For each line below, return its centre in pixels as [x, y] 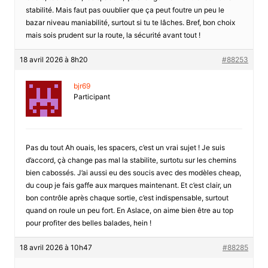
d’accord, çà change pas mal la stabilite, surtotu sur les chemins [131, 160]
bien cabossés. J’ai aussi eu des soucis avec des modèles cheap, [133, 172]
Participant [92, 96]
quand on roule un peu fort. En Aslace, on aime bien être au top [129, 210]
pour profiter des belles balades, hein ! [88, 223]
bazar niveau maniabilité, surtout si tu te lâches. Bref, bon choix [130, 22]
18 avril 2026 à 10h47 [56, 247]
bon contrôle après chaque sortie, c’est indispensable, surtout [127, 197]
